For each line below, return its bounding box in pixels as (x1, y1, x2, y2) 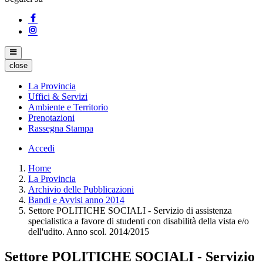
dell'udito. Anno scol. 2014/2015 (28, 226, 149, 237)
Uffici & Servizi (28, 91, 87, 102)
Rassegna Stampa (28, 123, 93, 133)
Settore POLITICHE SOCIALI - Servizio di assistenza (28, 205, 232, 215)
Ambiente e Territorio (28, 102, 108, 112)
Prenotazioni (28, 112, 75, 123)
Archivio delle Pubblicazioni (28, 184, 134, 194)
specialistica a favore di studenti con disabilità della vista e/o (28, 215, 249, 226)
